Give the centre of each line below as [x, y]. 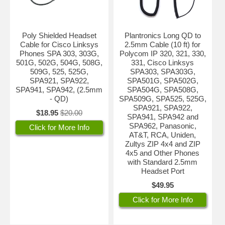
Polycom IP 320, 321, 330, [162, 53]
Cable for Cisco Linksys [59, 44]
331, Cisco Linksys [163, 63]
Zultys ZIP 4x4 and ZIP [162, 144]
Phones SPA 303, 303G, [59, 53]
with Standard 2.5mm [163, 162]
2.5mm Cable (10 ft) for [163, 44]
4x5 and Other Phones [163, 153]
